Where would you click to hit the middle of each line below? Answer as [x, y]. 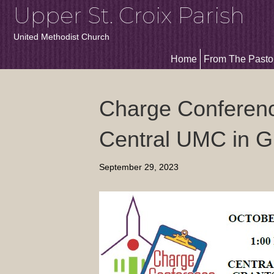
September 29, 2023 [139, 167]
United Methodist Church [61, 37]
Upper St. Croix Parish [129, 15]
